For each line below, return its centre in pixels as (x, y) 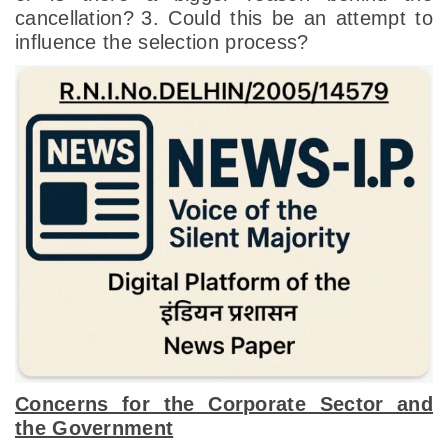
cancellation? (74, 17)
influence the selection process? (162, 41)
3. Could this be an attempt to (287, 17)
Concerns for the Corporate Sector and (224, 404)
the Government (94, 428)
